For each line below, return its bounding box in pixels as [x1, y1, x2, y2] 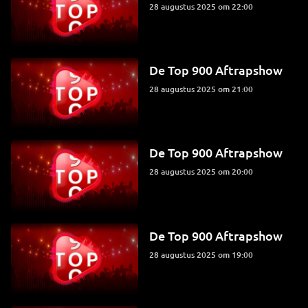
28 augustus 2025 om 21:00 [154, 83, 254, 96]
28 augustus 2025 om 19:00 [154, 248, 254, 261]
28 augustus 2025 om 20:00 [154, 166, 254, 178]
